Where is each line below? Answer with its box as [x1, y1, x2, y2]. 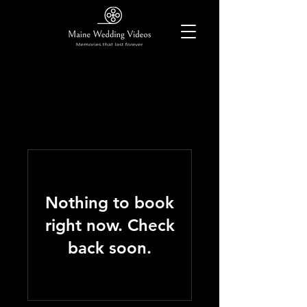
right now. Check [45, 215, 175, 235]
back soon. [68, 238, 151, 258]
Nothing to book [45, 193, 174, 212]
